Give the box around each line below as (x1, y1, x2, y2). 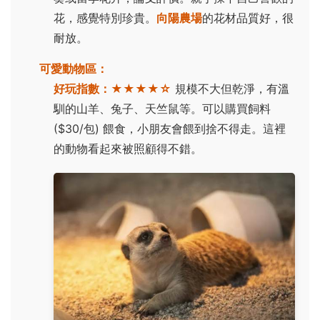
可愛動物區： (39, 61, 108, 76)
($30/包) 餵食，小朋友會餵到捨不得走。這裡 (54, 121, 286, 136)
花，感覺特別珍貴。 (54, 10, 156, 25)
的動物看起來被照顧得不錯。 (54, 141, 202, 156)
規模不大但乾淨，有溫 (171, 81, 289, 96)
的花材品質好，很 (202, 10, 294, 25)
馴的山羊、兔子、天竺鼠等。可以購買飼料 (54, 101, 271, 116)
